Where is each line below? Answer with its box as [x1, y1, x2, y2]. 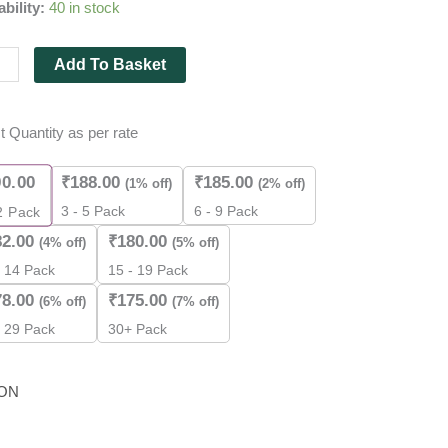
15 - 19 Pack [108, 263, 189, 279]
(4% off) [39, 235, 87, 251]
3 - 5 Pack [61, 204, 126, 220]
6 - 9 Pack [194, 204, 259, 220]
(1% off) [125, 176, 173, 192]
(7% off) [172, 294, 220, 310]
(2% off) [258, 176, 306, 192]
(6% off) [39, 294, 87, 310]
